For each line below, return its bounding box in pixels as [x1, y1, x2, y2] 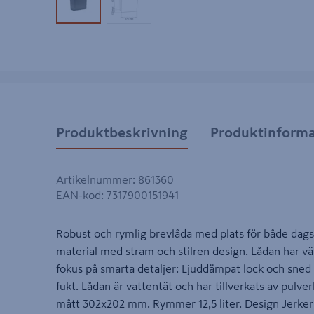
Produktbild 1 [78, 3, 142, 14]
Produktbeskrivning [56, 125, 188, 139]
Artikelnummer [56, 174, 132, 186]
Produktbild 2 [128, 3, 194, 14]
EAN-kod [56, 189, 101, 201]
